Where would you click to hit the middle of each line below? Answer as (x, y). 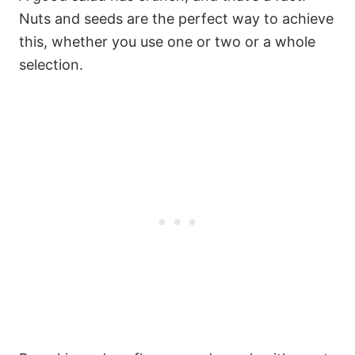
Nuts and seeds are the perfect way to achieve (176, 18)
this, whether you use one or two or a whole (167, 41)
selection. (51, 64)
